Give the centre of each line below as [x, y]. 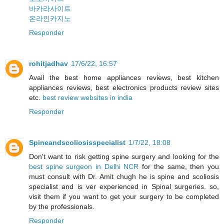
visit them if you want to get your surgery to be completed [124, 196]
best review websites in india [87, 97]
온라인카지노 [50, 18]
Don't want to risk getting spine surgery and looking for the [124, 156]
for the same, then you [179, 166]
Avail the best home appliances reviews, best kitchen [124, 77]
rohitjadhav [48, 63]
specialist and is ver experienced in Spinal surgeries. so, [124, 186]
